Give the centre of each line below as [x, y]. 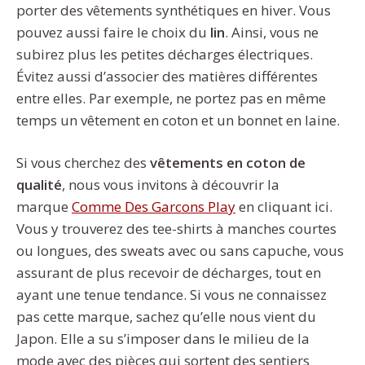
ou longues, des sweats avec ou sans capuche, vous [180, 251]
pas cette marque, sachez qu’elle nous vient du [166, 317]
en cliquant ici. [284, 207]
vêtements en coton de [228, 163]
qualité [39, 185]
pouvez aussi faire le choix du [113, 32]
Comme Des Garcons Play [154, 207]
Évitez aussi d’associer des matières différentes [167, 76]
